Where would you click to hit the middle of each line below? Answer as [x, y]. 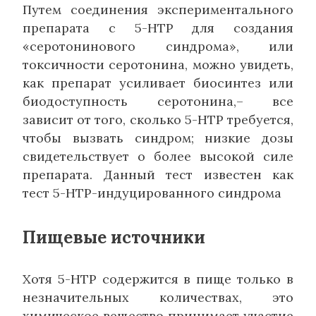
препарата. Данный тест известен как [158, 174]
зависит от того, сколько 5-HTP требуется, [158, 119]
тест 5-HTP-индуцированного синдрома [152, 193]
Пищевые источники [114, 237]
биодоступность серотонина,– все [158, 101]
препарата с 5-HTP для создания [158, 28]
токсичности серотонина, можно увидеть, [158, 64]
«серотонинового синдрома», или [158, 46]
